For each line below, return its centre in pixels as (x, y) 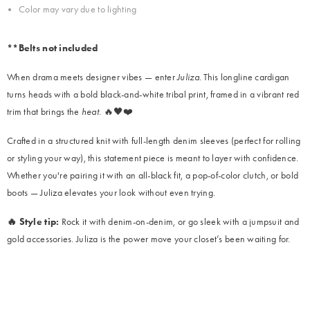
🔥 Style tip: (33, 221)
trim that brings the (44, 111)
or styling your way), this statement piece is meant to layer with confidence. (153, 158)
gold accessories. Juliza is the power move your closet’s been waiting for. (149, 239)
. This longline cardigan (244, 77)
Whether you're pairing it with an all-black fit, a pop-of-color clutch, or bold (153, 175)
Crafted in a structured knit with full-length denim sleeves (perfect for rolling (154, 140)
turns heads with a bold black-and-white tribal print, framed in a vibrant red (153, 94)
